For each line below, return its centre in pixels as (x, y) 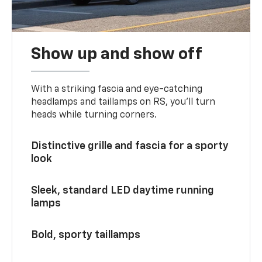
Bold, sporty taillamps (86, 235)
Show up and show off (117, 54)
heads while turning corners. (94, 115)
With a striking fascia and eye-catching (117, 89)
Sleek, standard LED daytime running (123, 190)
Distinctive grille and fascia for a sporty (130, 146)
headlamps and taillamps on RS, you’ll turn (123, 102)
